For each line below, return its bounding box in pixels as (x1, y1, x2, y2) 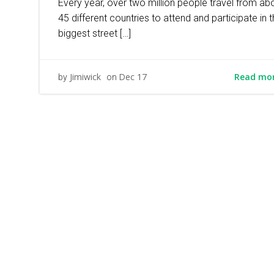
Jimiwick (70, 71, 101, 83)
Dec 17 (119, 71, 147, 83)
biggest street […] (58, 28, 131, 39)
